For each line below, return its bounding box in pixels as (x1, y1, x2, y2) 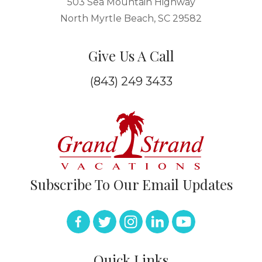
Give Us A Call (88, 46, 174, 65)
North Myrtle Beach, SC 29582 (60, 13, 202, 24)
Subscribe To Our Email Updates (29, 175, 233, 194)
